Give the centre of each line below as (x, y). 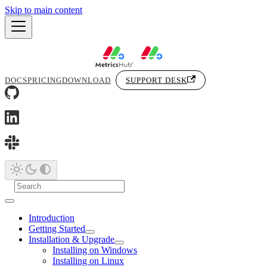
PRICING (45, 80)
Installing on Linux (88, 261)
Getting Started (57, 229)
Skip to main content (44, 10)
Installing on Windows (95, 250)
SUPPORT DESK (156, 80)
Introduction (52, 218)
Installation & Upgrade (72, 239)
